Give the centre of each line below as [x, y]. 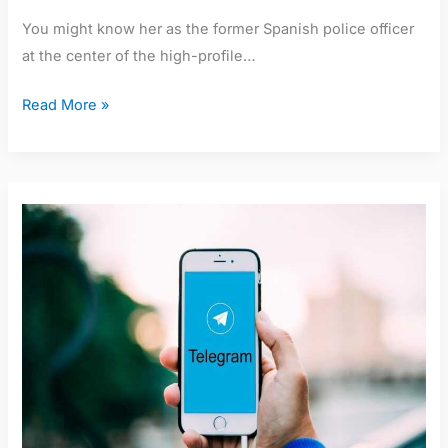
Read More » [66, 104]
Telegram [54, 247]
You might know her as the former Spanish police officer [218, 29]
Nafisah [48, 220]
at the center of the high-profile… [139, 56]
